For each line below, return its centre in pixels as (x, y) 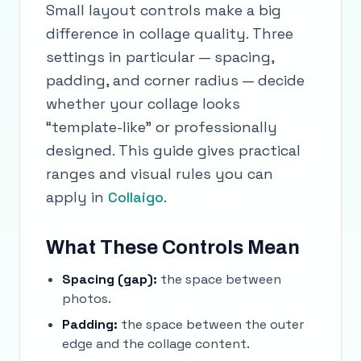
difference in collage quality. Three (170, 33)
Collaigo (136, 197)
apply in (75, 197)
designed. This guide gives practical (173, 150)
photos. (87, 299)
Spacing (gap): (110, 279)
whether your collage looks (143, 104)
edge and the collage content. (156, 344)
